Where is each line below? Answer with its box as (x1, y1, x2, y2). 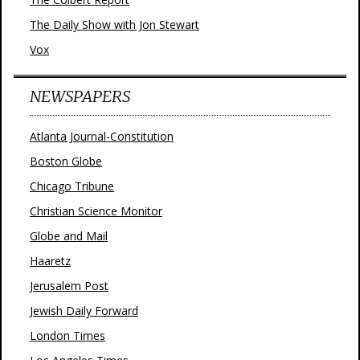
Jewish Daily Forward (30, 303, 138, 318)
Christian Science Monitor (30, 203, 162, 219)
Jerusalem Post (30, 278, 108, 293)
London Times (30, 328, 105, 343)
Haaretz (30, 253, 71, 268)
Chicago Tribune (30, 178, 114, 194)
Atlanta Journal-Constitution (30, 129, 174, 144)
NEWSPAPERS (30, 86, 130, 106)
